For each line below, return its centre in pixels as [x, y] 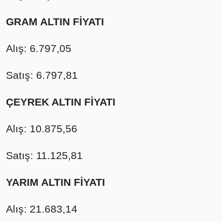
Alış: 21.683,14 [42, 209]
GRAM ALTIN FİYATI [55, 22]
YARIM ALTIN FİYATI [55, 182]
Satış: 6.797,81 [42, 75]
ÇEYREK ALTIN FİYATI [61, 102]
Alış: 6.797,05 [39, 48]
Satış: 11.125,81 [44, 155]
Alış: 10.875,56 [42, 129]
